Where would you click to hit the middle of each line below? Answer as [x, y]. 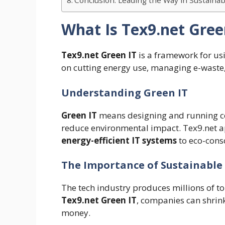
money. [76, 213]
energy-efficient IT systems [119, 140]
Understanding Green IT [125, 92]
